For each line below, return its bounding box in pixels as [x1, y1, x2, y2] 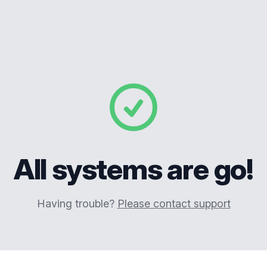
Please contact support [117, 197, 231, 210]
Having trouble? [36, 197, 117, 210]
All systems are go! [13, 151, 254, 187]
